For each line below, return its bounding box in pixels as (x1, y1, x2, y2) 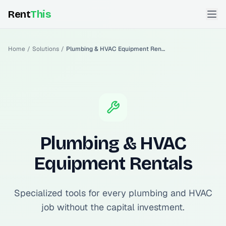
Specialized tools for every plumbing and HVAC (14, 187, 212, 199)
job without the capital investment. (41, 201, 185, 213)
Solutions (32, 45, 59, 53)
